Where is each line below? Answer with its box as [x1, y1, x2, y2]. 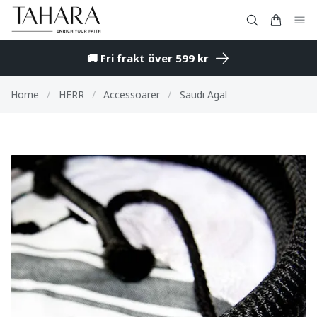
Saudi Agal [179, 88, 227, 102]
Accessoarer [103, 88, 160, 102]
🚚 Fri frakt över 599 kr [87, 51, 209, 66]
